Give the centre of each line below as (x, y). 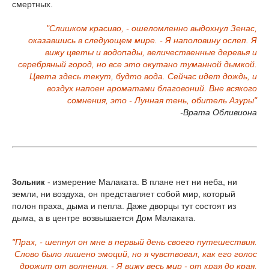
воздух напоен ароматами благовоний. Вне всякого (152, 88)
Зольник (29, 182)
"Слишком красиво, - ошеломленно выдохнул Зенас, (152, 28)
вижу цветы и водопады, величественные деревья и (151, 52)
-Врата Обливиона (219, 112)
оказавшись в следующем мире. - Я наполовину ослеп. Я (143, 40)
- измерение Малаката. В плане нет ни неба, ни (141, 182)
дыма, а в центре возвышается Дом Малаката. (104, 218)
